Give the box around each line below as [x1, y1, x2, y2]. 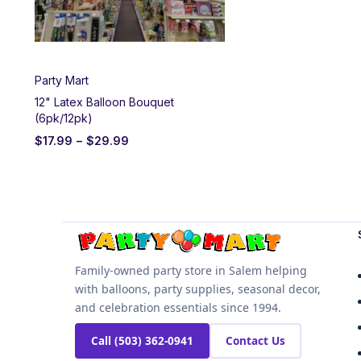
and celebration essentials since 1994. [75, 299, 281, 315]
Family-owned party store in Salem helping [75, 262, 307, 278]
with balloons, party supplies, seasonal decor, [75, 280, 321, 297]
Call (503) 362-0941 [91, 333, 193, 348]
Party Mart [35, 73, 89, 87]
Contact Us [226, 333, 285, 348]
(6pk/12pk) [35, 110, 93, 125]
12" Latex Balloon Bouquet [35, 94, 174, 109]
